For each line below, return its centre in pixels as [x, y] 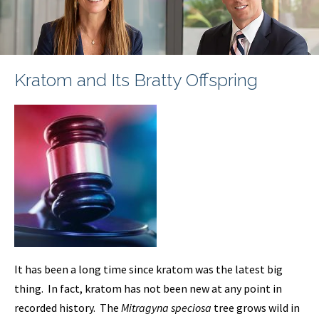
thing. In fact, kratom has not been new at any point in [148, 288]
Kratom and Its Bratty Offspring [136, 79]
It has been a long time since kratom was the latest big [148, 269]
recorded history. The [68, 307]
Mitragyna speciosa [166, 307]
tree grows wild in [256, 307]
